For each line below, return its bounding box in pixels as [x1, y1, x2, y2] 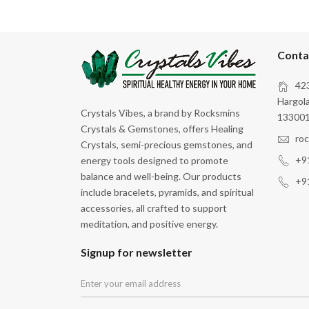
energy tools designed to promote [81, 154, 228, 166]
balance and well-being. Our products [81, 170, 241, 182]
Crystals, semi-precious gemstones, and [81, 138, 252, 150]
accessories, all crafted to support [81, 201, 227, 214]
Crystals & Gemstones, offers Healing [81, 122, 243, 134]
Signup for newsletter [81, 245, 192, 259]
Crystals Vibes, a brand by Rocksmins [81, 106, 240, 119]
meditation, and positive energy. [81, 217, 218, 230]
